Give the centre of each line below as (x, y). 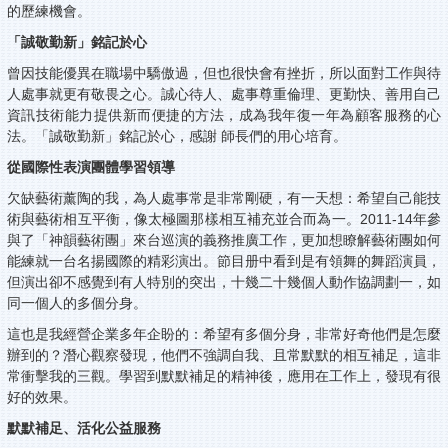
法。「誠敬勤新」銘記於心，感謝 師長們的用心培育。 (177, 136)
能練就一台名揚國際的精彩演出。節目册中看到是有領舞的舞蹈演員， (224, 261)
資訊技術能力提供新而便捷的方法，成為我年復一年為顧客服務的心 (224, 115)
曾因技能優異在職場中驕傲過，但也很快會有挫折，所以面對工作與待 (224, 73)
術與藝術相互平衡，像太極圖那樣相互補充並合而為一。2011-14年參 (224, 219)
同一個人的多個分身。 (77, 303)
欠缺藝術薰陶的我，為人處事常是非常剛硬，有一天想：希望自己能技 (224, 198)
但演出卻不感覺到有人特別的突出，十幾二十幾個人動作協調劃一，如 (224, 282)
